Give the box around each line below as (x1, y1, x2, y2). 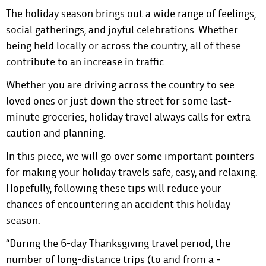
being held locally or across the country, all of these (6, 39, 241, 53)
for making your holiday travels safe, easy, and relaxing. (6, 165, 257, 179)
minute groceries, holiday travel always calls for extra (6, 110, 251, 124)
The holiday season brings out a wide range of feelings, (6, 7, 256, 21)
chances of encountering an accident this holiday (6, 197, 230, 211)
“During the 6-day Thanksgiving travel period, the (6, 236, 230, 251)
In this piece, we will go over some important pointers (6, 149, 254, 163)
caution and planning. (6, 126, 107, 140)
